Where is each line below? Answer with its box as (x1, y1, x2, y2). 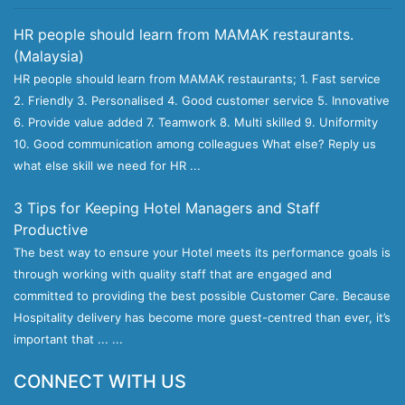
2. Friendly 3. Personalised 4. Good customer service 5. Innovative (14, 93, 390, 108)
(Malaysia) (14, 47, 84, 65)
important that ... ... (14, 332, 123, 346)
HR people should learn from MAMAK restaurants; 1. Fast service (14, 71, 381, 86)
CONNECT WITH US (14, 371, 186, 392)
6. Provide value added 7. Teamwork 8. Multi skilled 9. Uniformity (14, 115, 378, 129)
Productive (14, 221, 88, 239)
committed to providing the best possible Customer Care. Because (14, 288, 391, 303)
